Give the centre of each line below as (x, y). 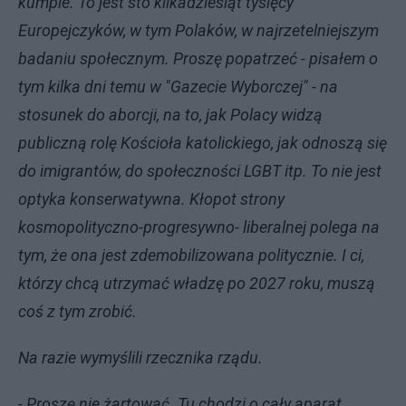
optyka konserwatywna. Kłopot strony (151, 198)
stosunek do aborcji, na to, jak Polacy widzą (170, 114)
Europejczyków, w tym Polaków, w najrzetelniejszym (198, 30)
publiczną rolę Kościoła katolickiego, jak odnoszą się (203, 142)
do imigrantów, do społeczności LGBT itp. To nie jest (200, 170)
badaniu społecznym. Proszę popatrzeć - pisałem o (198, 58)
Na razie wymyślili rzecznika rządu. (140, 357)
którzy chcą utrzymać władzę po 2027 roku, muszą (197, 283)
